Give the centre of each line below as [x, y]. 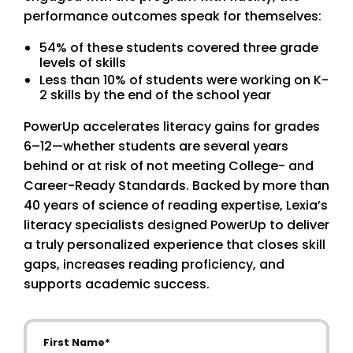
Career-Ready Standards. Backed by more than [176, 185]
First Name [57, 328]
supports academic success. [117, 284]
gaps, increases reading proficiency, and [154, 264]
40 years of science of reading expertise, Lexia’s [176, 205]
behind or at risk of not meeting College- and [169, 165]
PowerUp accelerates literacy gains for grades [172, 126]
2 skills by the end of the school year [155, 95]
